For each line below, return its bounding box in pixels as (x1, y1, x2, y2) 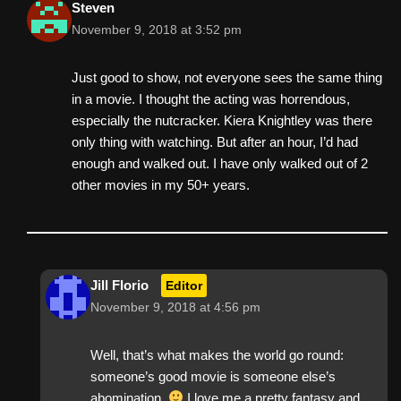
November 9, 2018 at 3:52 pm (72, 22, 242, 37)
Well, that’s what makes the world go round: (90, 346, 344, 363)
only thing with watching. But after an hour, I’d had (72, 133, 358, 149)
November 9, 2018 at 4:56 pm (90, 300, 260, 314)
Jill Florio (90, 277, 149, 293)
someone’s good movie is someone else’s (90, 368, 336, 384)
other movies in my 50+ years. (72, 176, 250, 192)
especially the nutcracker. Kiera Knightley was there (72, 112, 372, 128)
